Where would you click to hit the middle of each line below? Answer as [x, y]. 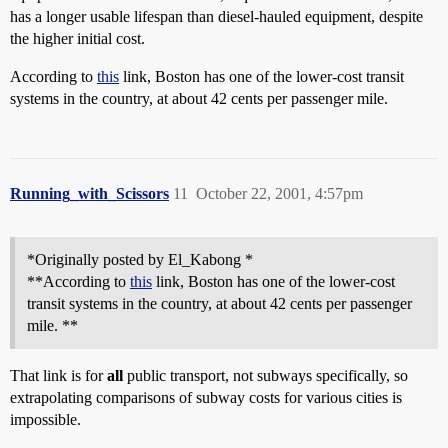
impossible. [45, 419]
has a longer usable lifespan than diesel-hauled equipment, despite [216, 16]
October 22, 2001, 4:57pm [279, 193]
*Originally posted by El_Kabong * [140, 259]
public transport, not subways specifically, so [265, 375]
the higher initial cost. [77, 38]
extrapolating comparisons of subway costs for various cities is [206, 397]
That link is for [58, 375]
